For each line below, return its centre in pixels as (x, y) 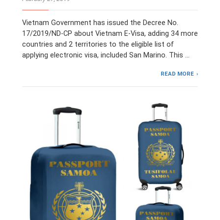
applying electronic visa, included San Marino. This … (106, 55)
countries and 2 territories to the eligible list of (98, 44)
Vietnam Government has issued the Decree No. (100, 23)
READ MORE (178, 73)
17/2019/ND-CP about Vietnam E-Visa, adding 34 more (110, 33)
